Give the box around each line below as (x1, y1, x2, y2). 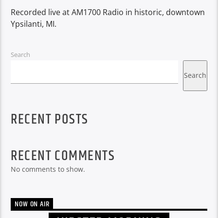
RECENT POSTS (11, 109, 89, 131)
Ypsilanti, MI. (11, 18, 57, 30)
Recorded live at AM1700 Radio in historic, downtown (11, 7, 205, 18)
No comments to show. (11, 164, 86, 174)
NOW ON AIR (15, 198, 50, 211)
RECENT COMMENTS (11, 145, 115, 167)
